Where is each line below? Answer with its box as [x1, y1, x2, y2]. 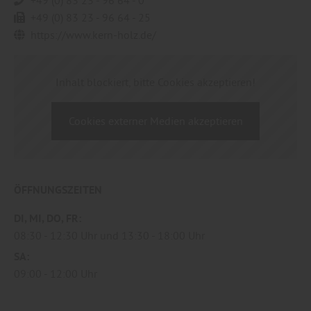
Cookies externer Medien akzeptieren [68, 113, 243, 128]
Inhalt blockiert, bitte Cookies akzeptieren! [56, 74, 255, 89]
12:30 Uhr [50, 228, 97, 242]
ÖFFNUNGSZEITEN [14, 182, 102, 197]
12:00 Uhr [50, 266, 97, 280]
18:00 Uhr [158, 228, 205, 242]
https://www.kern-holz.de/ [31, 27, 156, 42]
